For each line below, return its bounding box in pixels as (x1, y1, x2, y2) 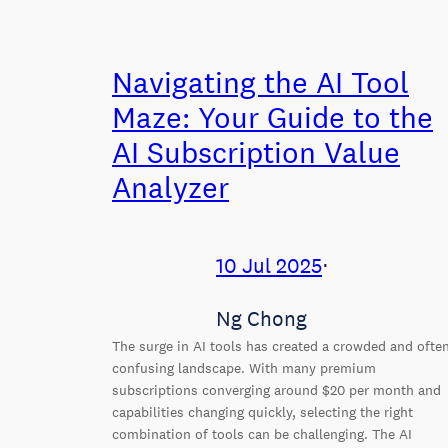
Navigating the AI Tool (112, 64, 409, 100)
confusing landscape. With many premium (112, 358, 376, 377)
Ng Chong (216, 305, 307, 331)
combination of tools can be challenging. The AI (112, 424, 412, 443)
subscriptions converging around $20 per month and (112, 380, 441, 399)
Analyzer (112, 169, 229, 205)
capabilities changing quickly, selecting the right (112, 402, 413, 421)
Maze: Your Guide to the (112, 99, 433, 135)
